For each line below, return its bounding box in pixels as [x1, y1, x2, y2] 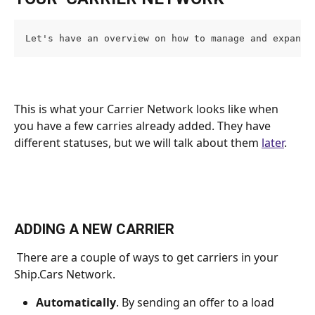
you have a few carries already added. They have [14, 118, 274, 134]
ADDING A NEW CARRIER [14, 220, 174, 238]
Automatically [36, 294, 116, 310]
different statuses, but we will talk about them [14, 135, 262, 151]
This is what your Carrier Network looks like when [14, 101, 281, 117]
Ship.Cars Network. [14, 266, 115, 282]
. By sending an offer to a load [116, 294, 277, 310]
